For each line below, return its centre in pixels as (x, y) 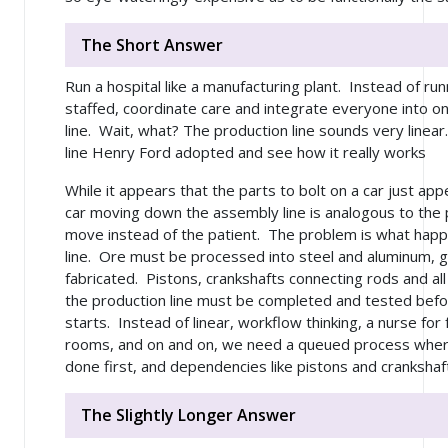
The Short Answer (152, 44)
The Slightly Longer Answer (188, 415)
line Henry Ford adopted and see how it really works (245, 152)
